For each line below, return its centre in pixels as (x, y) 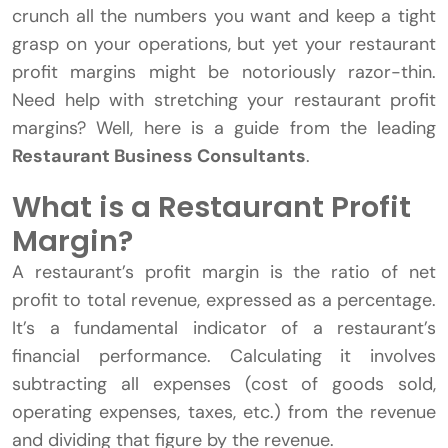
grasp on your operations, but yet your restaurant (224, 44)
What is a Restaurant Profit (211, 207)
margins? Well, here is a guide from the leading (224, 128)
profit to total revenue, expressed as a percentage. (224, 300)
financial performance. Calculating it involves (224, 356)
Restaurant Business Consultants (159, 156)
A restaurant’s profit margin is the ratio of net (224, 272)
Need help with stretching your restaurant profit (224, 100)
